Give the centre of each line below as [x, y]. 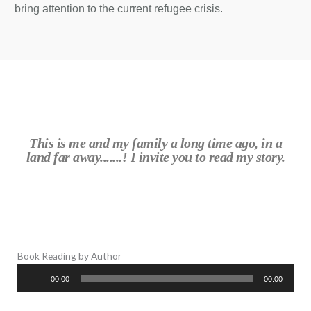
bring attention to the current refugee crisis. [119, 8]
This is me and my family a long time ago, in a [155, 143]
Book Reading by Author [69, 255]
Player [30, 289]
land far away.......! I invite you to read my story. [155, 157]
